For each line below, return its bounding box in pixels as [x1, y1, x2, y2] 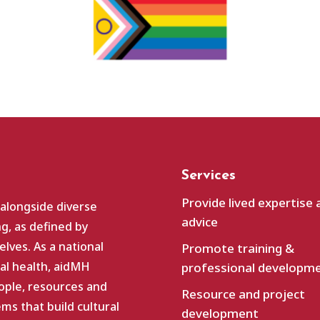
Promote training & [181, 239, 294, 256]
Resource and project [181, 285, 305, 302]
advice [181, 213, 218, 230]
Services [181, 168, 236, 183]
